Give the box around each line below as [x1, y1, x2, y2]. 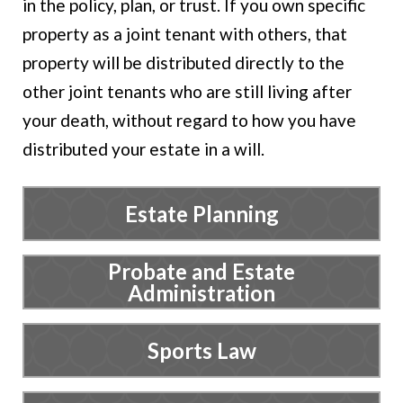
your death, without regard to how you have [22, 110, 356, 130]
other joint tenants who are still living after [22, 81, 352, 102]
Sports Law [147, 336, 256, 363]
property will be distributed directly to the [22, 52, 345, 73]
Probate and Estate [108, 257, 295, 284]
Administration [128, 279, 275, 306]
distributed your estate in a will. [22, 139, 264, 159]
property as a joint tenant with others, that [22, 23, 347, 44]
